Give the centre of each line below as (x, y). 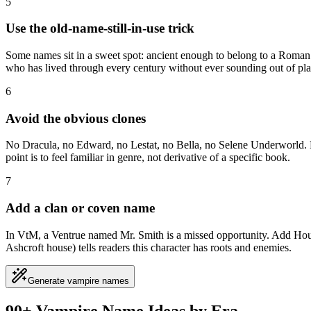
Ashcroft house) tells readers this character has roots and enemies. (149, 247)
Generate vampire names (78, 280)
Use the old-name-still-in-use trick (100, 28)
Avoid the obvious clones (76, 118)
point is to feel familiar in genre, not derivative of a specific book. (148, 158)
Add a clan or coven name (80, 208)
